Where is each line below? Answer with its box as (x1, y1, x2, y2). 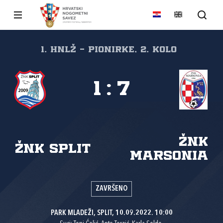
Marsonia (130, 150, 208, 162)
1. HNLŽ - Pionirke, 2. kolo (40, 46, 177, 54)
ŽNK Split (15, 143, 91, 155)
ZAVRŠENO (96, 185, 127, 193)
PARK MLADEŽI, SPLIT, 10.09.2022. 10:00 (50, 210, 173, 217)
